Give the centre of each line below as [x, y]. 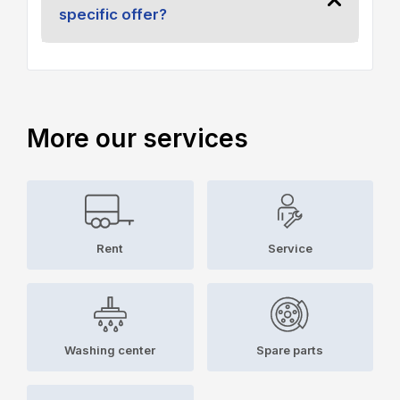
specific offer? [112, 14]
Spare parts [290, 350]
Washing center [110, 350]
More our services [137, 139]
